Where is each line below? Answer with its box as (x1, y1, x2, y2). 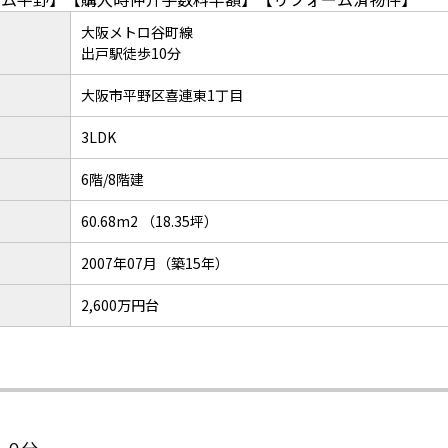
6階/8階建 (81, 169, 144, 189)
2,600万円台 (81, 295, 159, 315)
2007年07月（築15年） (81, 253, 229, 273)
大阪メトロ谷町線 (81, 22, 193, 42)
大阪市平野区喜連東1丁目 (81, 85, 243, 105)
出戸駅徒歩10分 (81, 43, 181, 63)
